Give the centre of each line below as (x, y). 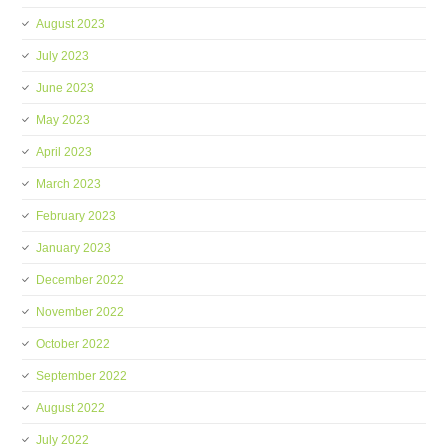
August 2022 (71, 408)
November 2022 (80, 312)
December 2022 (80, 280)
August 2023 (71, 24)
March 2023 (69, 184)
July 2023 (63, 56)
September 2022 (82, 376)
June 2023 (65, 88)
